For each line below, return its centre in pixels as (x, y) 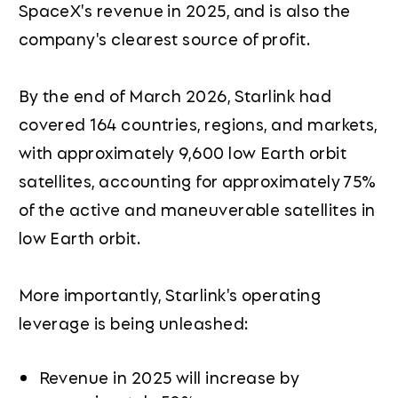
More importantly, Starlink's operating (170, 294)
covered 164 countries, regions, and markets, (198, 123)
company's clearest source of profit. (164, 38)
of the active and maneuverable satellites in (197, 208)
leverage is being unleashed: (133, 322)
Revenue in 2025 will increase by (169, 376)
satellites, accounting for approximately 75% (197, 180)
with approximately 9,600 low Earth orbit (182, 151)
